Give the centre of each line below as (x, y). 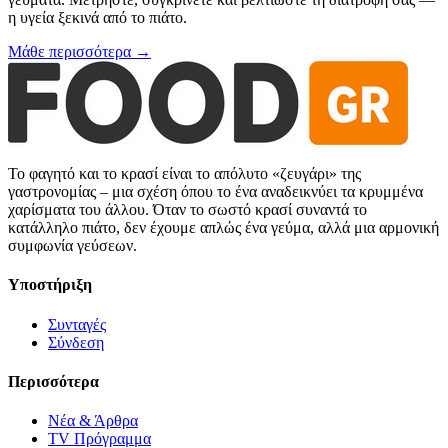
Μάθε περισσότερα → (79, 52)
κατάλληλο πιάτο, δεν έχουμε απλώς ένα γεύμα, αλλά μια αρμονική (223, 228)
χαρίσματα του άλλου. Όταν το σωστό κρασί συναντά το (187, 210)
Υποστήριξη (50, 285)
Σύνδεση (76, 342)
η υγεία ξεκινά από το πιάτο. (97, 18)
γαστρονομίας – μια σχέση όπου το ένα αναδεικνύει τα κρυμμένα (215, 192)
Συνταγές (77, 324)
